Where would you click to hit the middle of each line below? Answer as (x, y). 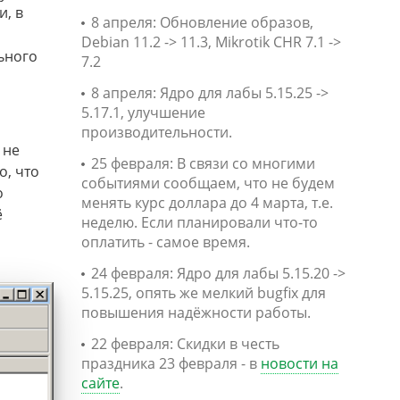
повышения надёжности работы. (196, 312)
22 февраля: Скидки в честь (185, 344)
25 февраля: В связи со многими (203, 163)
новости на (300, 363)
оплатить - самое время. (166, 242)
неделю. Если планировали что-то (200, 222)
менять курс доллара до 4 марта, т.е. (207, 203)
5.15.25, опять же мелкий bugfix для (204, 293)
